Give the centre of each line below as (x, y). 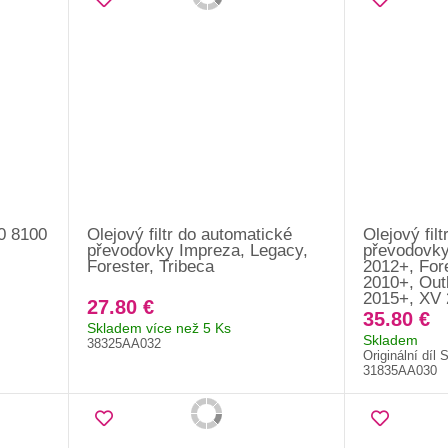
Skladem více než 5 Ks (158, 327)
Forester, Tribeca (150, 266)
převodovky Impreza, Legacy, (197, 250)
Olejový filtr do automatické (189, 234)
